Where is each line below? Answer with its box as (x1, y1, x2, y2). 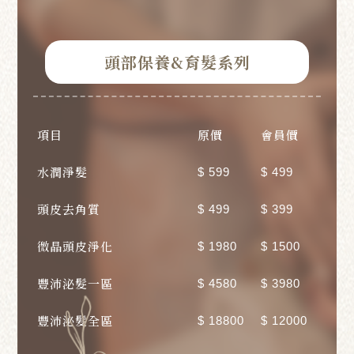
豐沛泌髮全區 (37, 312, 114, 330)
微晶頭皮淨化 (37, 238, 114, 255)
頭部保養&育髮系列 (104, 51, 250, 74)
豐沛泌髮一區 (37, 275, 114, 292)
